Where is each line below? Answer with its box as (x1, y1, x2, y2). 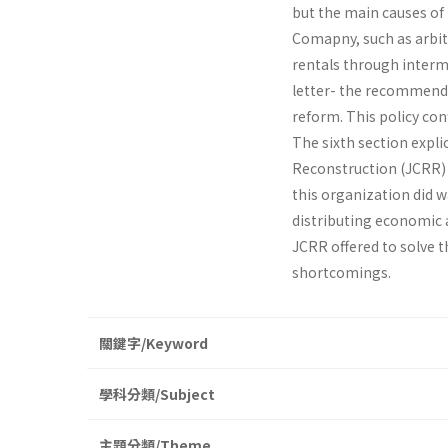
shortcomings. (292, 262, 391, 283)
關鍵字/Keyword (99, 333, 208, 354)
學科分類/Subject (99, 384, 215, 405)
